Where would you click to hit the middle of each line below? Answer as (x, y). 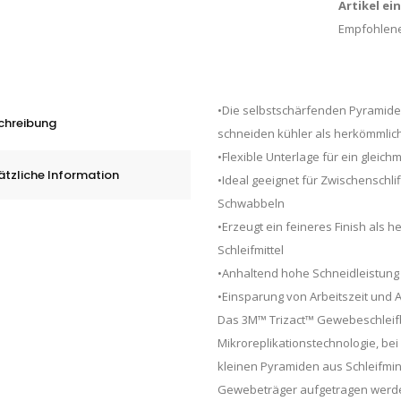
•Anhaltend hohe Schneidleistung (308, 273)
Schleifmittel (251, 250)
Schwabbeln (251, 204)
